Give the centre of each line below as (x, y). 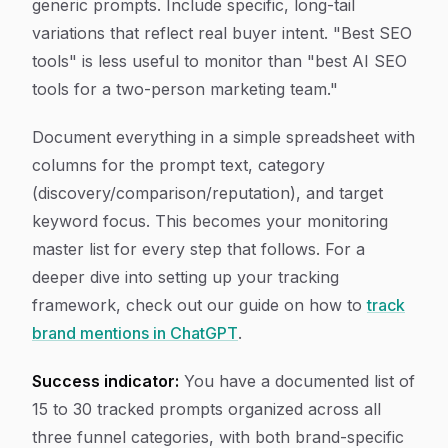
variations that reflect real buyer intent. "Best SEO (222, 33)
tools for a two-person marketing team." (185, 89)
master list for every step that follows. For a (198, 249)
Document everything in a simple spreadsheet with (223, 137)
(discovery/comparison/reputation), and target (207, 193)
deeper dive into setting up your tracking (185, 277)
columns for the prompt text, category (178, 165)
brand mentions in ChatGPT (135, 333)
